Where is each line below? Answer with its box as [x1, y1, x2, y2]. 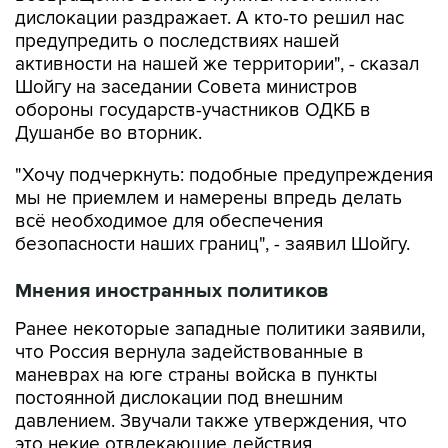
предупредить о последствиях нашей [15, 30, 339, 53]
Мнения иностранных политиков [15, 279, 329, 303]
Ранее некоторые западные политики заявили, [15, 318, 425, 341]
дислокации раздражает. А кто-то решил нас [15, 7, 404, 30]
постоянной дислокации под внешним [15, 387, 343, 410]
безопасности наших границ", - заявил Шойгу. [15, 233, 410, 256]
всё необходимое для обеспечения [15, 210, 323, 233]
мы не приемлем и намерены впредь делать [15, 187, 402, 210]
